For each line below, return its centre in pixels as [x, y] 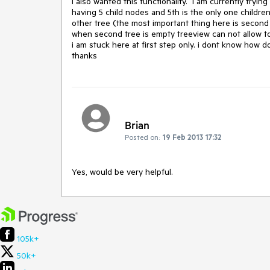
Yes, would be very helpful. [122, 171]
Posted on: [142, 137]
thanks [84, 55]
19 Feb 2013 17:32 [192, 137]
